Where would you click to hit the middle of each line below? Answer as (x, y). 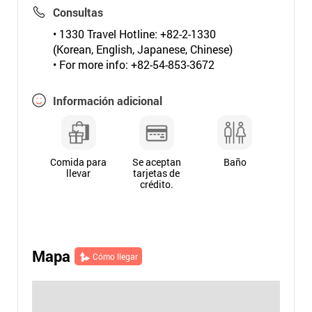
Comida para (79, 162)
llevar (79, 173)
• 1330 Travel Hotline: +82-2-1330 (134, 34)
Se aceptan (156, 162)
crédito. (156, 184)
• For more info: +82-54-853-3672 (133, 64)
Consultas (78, 12)
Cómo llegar (115, 256)
